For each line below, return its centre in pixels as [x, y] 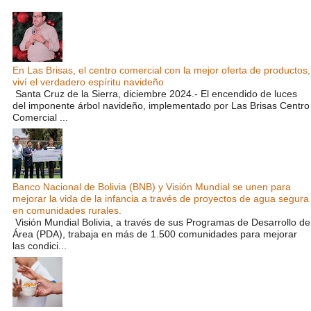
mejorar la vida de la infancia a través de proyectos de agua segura [161, 199]
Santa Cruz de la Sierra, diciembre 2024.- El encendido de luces [155, 93]
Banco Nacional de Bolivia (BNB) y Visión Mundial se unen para [152, 187]
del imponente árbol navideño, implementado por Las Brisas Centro [161, 105]
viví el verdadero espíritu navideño [88, 82]
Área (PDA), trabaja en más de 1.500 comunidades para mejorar [155, 234]
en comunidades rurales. [67, 210]
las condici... [40, 246]
